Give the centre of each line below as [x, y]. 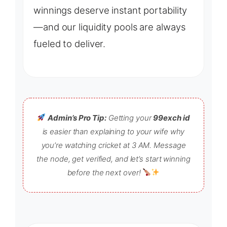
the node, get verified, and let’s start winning [113, 159]
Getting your [130, 118]
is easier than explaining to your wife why [113, 131]
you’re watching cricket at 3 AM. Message [113, 145]
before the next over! [105, 172]
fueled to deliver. [70, 44]
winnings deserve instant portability [110, 10]
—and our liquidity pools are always [109, 27]
